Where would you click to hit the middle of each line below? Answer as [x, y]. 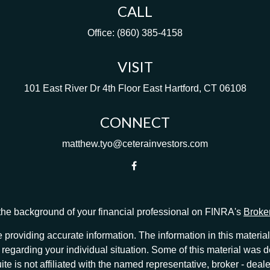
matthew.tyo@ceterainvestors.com [135, 144]
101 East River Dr [62, 88]
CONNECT [135, 122]
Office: [102, 33]
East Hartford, [172, 88]
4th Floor [121, 88]
